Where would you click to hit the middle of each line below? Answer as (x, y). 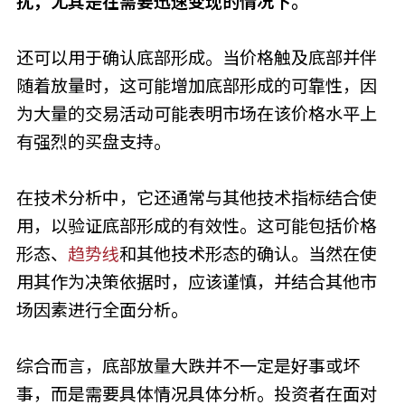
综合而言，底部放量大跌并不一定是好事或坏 (188, 366)
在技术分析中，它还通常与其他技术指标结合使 (196, 198)
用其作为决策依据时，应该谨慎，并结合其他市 (196, 282)
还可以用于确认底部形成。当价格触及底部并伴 (196, 58)
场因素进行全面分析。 (102, 310)
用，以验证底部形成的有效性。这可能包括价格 (196, 226)
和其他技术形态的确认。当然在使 (248, 254)
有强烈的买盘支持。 (93, 142)
